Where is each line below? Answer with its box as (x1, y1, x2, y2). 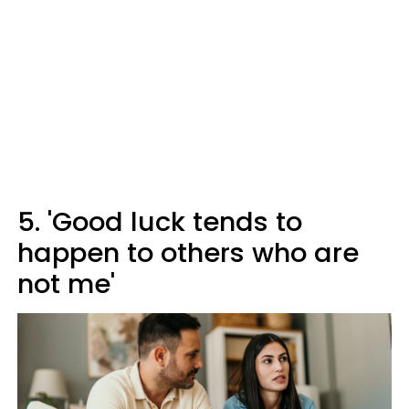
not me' (17, 265, 115, 302)
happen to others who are (17, 234, 359, 271)
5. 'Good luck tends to (17, 203, 302, 240)
